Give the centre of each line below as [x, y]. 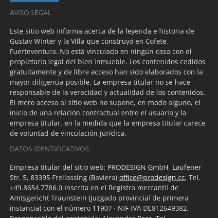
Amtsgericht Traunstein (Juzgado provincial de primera [99, 198]
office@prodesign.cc [152, 178]
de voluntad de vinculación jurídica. [68, 133]
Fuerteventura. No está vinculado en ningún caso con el [101, 52]
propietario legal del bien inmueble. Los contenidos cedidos [108, 62]
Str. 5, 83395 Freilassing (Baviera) [64, 178]
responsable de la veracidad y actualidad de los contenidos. [108, 92]
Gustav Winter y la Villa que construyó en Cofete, [89, 41]
